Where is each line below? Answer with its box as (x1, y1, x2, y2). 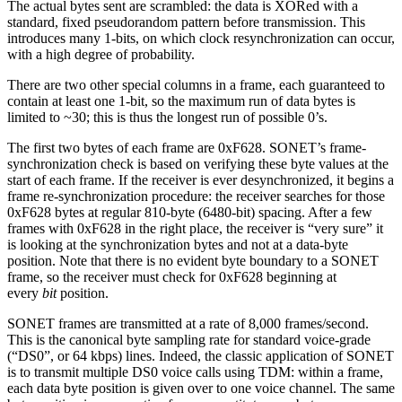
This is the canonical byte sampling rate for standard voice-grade (7, 331, 371, 347)
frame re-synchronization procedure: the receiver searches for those (7, 188, 385, 204)
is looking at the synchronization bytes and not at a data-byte (7, 236, 348, 252)
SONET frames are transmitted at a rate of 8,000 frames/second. (7, 315, 369, 331)
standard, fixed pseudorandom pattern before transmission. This (7, 13, 365, 30)
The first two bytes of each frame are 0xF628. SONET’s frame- (7, 139, 366, 155)
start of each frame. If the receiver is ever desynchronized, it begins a (7, 171, 394, 188)
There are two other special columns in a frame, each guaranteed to (7, 76, 385, 92)
